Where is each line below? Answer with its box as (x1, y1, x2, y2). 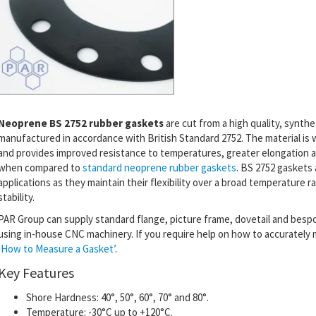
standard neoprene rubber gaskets (82, 160, 236, 174)
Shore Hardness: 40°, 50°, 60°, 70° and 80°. (25, 290, 209, 304)
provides (16, 145, 54, 159)
